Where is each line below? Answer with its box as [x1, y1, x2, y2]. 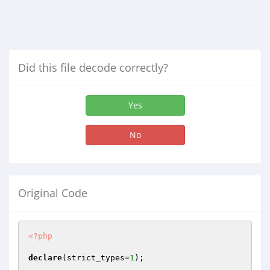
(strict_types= [62, 253, 130, 262]
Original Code [18, 186, 87, 200]
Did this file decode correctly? [18, 60, 168, 75]
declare [28, 253, 62, 262]
